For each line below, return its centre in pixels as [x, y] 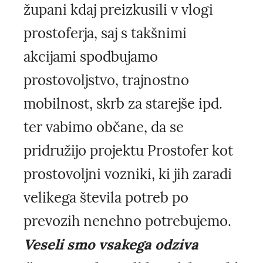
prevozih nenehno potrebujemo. [127, 221]
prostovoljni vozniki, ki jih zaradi [128, 174]
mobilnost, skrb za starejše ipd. [123, 104]
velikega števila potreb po [106, 198]
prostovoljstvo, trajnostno [106, 80]
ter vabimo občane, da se [104, 127]
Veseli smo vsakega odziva [111, 245]
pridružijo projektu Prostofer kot [128, 151]
